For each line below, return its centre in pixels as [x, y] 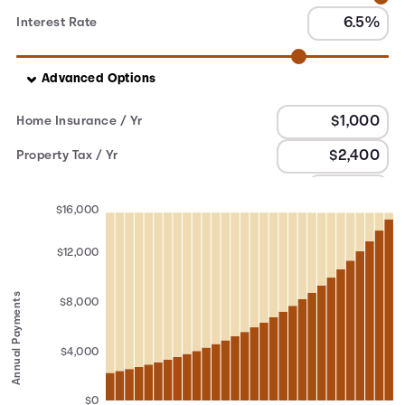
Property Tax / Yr [67, 156]
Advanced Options [99, 79]
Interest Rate [57, 23]
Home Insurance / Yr [80, 122]
